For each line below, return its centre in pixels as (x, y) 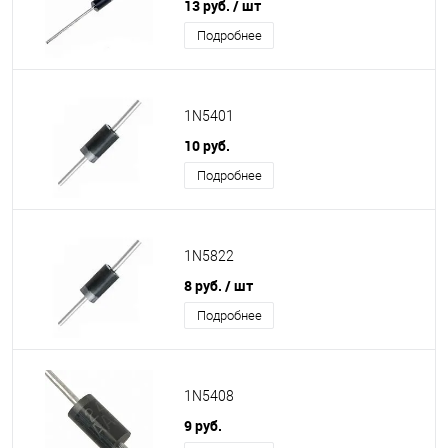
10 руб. (207, 145)
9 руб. (203, 425)
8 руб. (204, 285)
